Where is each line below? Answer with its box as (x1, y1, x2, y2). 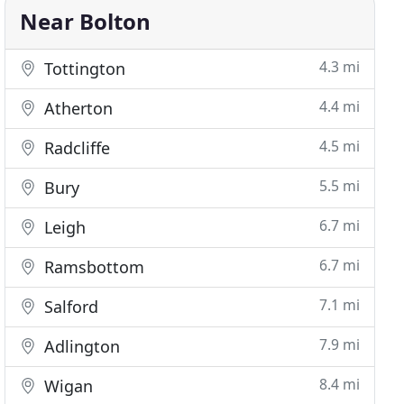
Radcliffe (40, 137, 111, 159)
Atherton (40, 97, 114, 119)
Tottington (40, 58, 126, 79)
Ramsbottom (40, 256, 145, 278)
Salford (40, 296, 99, 317)
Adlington (40, 335, 121, 357)
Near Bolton (20, 6, 151, 36)
